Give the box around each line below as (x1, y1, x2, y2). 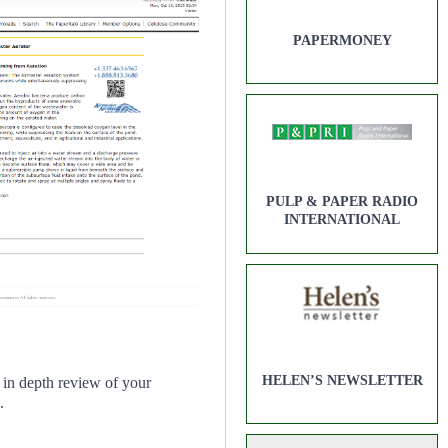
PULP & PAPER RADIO (266, 194, 418, 209)
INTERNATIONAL (284, 212, 400, 227)
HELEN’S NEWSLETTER (261, 373, 423, 388)
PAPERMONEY (292, 33, 392, 48)
